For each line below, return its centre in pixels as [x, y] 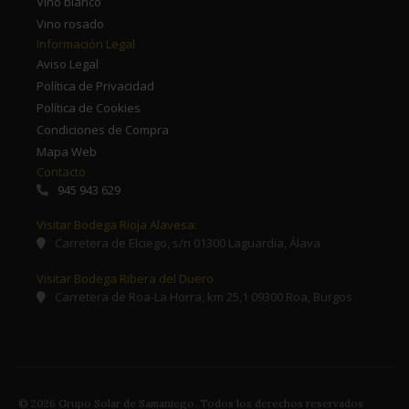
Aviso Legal [68, 63]
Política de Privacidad [95, 85]
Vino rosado [70, 23]
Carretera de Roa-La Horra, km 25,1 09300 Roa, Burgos [204, 296]
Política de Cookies [89, 107]
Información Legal [86, 43]
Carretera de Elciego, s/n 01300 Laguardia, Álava [188, 243]
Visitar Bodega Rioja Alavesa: [117, 225]
